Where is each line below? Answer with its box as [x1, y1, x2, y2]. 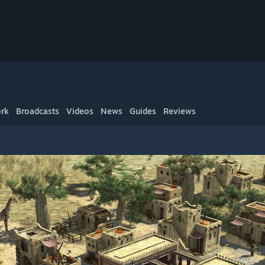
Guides [130, 106, 156, 116]
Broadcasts [16, 106, 59, 116]
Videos [66, 106, 93, 116]
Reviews [163, 106, 196, 116]
